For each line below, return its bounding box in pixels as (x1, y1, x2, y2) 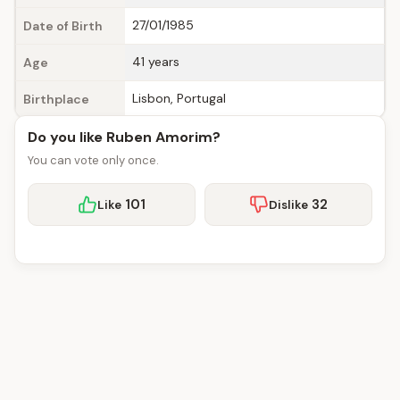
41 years (132, 54, 179, 70)
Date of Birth (23, 18, 103, 34)
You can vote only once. (28, 153, 159, 168)
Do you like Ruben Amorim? (28, 128, 221, 146)
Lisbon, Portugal (132, 90, 226, 106)
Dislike (269, 196, 308, 212)
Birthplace (23, 91, 89, 107)
